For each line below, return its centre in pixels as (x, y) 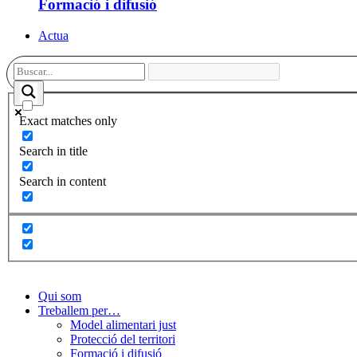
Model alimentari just (123, 324)
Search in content (63, 182)
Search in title (53, 151)
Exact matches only (68, 121)
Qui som (60, 296)
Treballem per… (79, 310)
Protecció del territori (123, 339)
